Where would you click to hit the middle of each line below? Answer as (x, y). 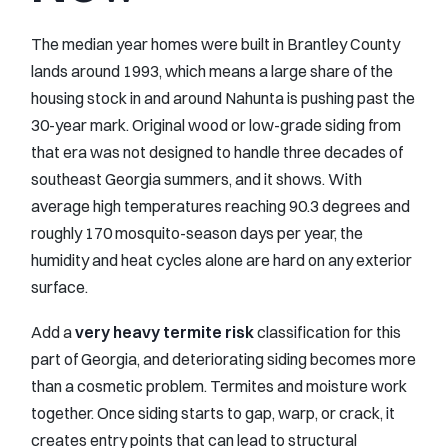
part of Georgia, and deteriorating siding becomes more (223, 358)
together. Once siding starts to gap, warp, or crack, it (213, 412)
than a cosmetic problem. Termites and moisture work (219, 385)
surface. (59, 286)
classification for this (327, 331)
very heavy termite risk (164, 331)
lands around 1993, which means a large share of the (212, 70)
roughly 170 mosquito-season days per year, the (197, 232)
